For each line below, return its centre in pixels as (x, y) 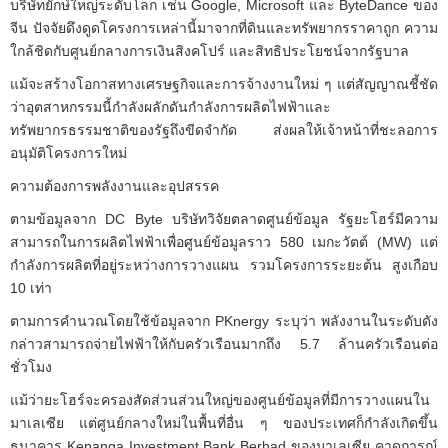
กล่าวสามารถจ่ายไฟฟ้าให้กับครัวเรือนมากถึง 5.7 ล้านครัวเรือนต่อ (224, 343)
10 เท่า (31, 287)
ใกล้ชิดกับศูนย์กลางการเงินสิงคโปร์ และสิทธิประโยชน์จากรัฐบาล (209, 50)
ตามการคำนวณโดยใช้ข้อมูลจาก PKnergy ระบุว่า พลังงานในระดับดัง (224, 320)
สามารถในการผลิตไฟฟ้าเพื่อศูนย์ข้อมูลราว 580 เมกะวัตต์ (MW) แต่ (224, 241)
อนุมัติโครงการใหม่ (68, 152)
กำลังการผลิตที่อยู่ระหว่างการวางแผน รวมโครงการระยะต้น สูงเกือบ (224, 264)
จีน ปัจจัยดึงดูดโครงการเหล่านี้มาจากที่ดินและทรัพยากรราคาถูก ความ (224, 27)
